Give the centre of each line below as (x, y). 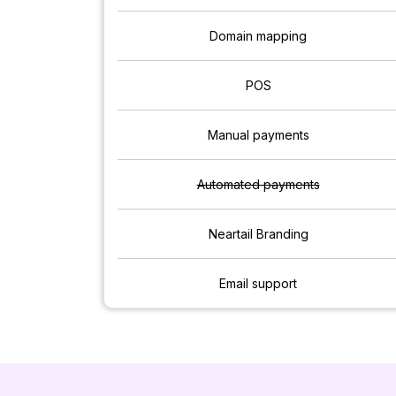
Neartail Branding (258, 234)
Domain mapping (258, 36)
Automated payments (258, 185)
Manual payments (258, 135)
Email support (258, 284)
